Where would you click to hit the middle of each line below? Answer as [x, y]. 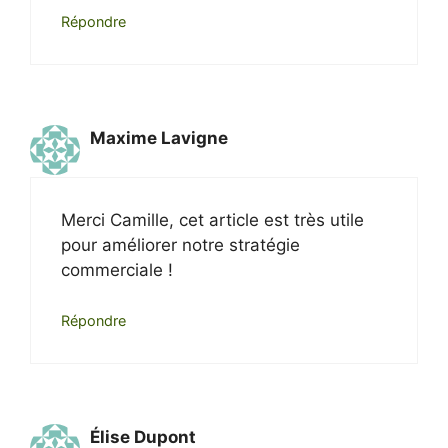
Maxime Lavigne [159, 138]
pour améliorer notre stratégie [180, 244]
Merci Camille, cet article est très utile [212, 219]
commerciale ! [117, 269]
